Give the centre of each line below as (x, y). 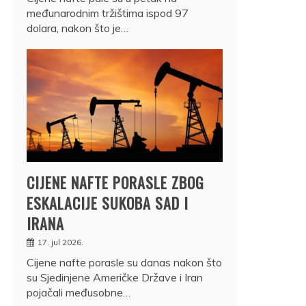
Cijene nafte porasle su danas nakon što (124, 262)
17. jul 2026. (60, 242)
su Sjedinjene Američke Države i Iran (115, 277)
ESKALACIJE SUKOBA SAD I (108, 203)
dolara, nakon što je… (78, 28)
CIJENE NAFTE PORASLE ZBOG (115, 182)
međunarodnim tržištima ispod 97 (108, 13)
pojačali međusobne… (79, 292)
